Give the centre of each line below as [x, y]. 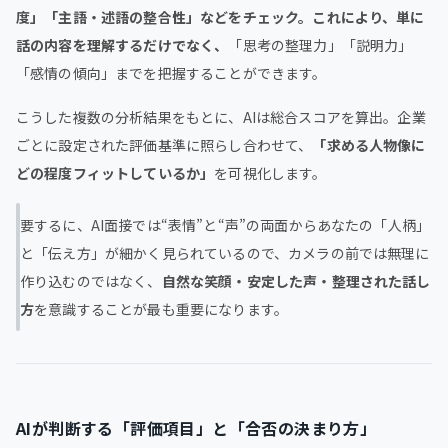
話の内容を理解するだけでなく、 [122, 44]
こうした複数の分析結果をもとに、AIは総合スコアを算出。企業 [221, 116]
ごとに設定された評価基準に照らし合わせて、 [164, 144]
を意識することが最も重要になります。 [161, 308]
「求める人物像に [369, 144]
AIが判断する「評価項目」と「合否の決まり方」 [196, 427]
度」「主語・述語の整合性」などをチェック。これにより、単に [220, 16]
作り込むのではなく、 [91, 280]
